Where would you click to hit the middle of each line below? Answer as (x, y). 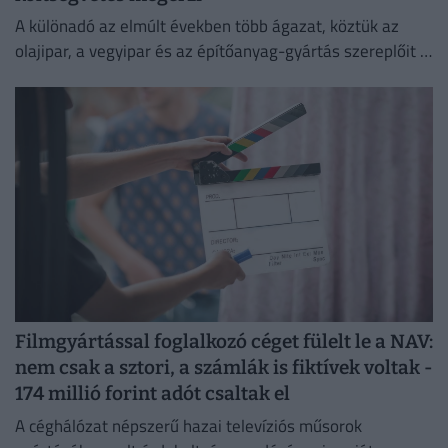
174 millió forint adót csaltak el (152, 394)
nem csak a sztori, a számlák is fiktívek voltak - (224, 368)
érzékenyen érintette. (93, 76)
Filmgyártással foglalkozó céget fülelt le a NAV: (224, 342)
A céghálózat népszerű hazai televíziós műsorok (188, 426)
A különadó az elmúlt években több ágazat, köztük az (207, 26)
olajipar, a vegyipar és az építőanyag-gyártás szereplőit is (223, 51)
